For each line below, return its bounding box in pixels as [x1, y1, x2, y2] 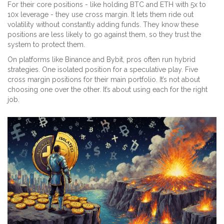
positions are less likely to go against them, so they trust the [7, 30, 201, 39]
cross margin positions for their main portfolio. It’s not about [7, 75, 200, 84]
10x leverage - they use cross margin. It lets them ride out [7, 10, 193, 19]
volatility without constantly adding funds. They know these [7, 20, 198, 29]
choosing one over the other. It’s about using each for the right [7, 85, 207, 94]
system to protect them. [7, 40, 85, 49]
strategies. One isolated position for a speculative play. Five [7, 65, 198, 74]
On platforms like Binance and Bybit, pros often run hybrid [7, 55, 195, 64]
